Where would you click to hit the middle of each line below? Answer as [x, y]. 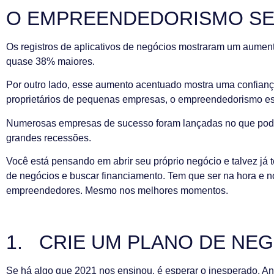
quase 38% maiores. [50, 61]
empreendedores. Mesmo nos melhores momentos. [117, 190]
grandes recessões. [49, 138]
